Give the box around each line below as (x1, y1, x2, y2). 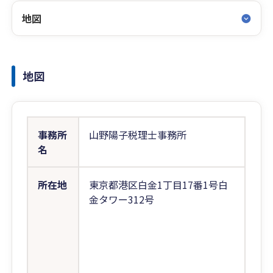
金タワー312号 (89, 192, 155, 207)
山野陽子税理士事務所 (89, 127, 187, 142)
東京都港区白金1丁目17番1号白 (89, 177, 229, 192)
